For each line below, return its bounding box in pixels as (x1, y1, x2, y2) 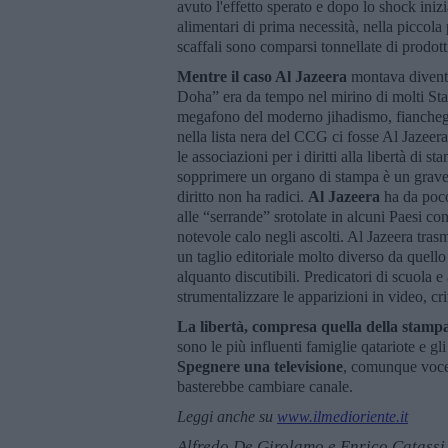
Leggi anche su (177, 407, 277, 425)
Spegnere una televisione (177, 357, 343, 375)
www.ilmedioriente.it (277, 407, 408, 425)
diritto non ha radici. (177, 187, 308, 205)
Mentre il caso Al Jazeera (177, 67, 347, 85)
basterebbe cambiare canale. (177, 377, 353, 395)
